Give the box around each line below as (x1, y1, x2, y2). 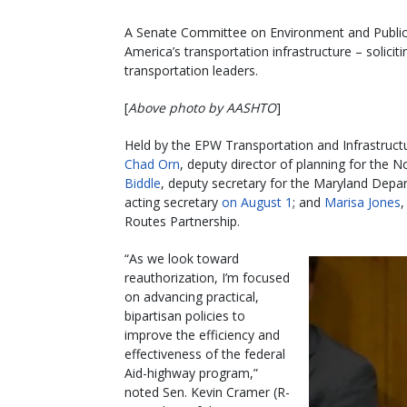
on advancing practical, (124, 287, 259, 305)
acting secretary (124, 193, 222, 211)
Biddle (124, 174, 161, 192)
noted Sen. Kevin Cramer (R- (124, 382, 290, 401)
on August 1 (222, 193, 293, 211)
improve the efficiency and (124, 325, 280, 343)
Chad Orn (124, 154, 180, 173)
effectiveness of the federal (124, 344, 285, 362)
